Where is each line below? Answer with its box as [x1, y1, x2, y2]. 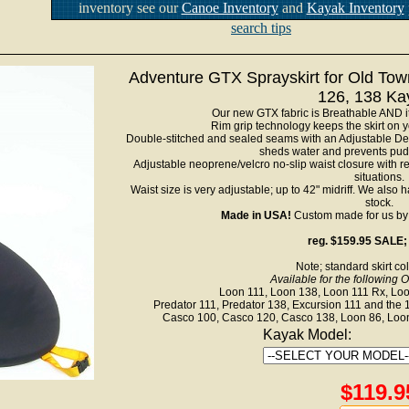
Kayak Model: [262, 327, 351, 342]
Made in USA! [220, 209, 291, 222]
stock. [364, 196, 393, 209]
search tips [231, 20, 291, 36]
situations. [353, 171, 404, 184]
